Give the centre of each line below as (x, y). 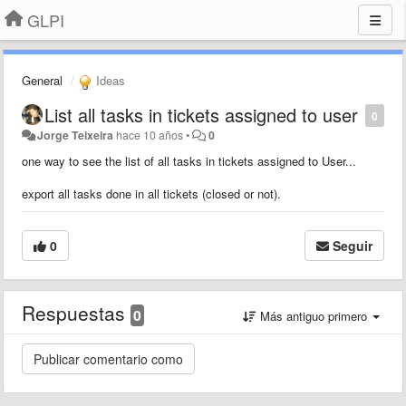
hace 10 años (150, 135)
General (42, 80)
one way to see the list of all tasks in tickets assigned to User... (189, 160)
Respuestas (76, 312)
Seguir (353, 245)
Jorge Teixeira (76, 135)
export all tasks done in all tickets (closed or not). (151, 193)
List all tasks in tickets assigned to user (201, 114)
